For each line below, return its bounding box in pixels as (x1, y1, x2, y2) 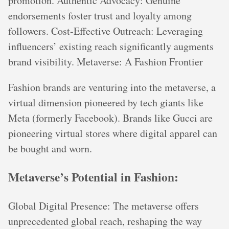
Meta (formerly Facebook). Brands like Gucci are (8, 110, 213, 125)
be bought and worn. (8, 141, 92, 155)
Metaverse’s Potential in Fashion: (8, 168, 178, 186)
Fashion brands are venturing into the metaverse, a (8, 80, 216, 94)
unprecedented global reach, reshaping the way (8, 214, 202, 228)
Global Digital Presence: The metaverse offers (8, 198, 199, 213)
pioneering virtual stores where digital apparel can (8, 126, 217, 140)
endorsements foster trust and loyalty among (8, 8, 192, 22)
